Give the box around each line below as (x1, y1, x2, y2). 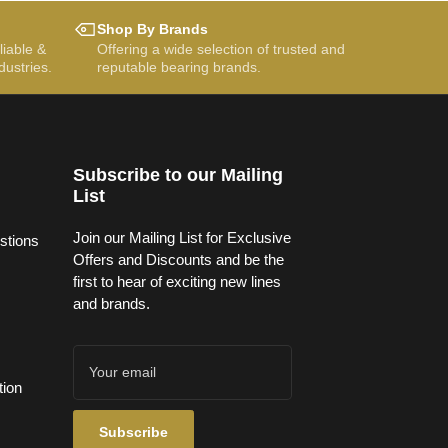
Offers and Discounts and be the (72, 250, 284, 268)
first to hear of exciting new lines (72, 272, 281, 290)
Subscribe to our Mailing (72, 164, 283, 185)
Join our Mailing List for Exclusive (72, 228, 291, 246)
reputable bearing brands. (96, 59, 261, 76)
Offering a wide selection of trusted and (96, 41, 345, 58)
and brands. (72, 294, 150, 312)
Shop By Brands (96, 21, 208, 38)
